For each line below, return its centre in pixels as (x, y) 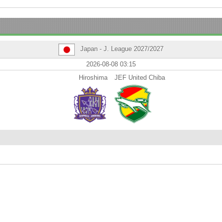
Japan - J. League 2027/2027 (121, 49)
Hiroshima (93, 77)
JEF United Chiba (140, 77)
